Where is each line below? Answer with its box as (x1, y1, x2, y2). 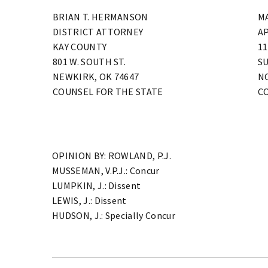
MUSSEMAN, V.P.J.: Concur (52, 164, 160, 176)
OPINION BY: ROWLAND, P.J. (52, 149, 171, 162)
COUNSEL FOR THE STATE (53, 85, 163, 98)
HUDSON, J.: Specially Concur (52, 209, 175, 221)
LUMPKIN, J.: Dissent (52, 179, 141, 191)
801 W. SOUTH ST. (53, 55, 126, 68)
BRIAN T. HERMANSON (53, 10, 148, 23)
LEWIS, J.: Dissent (52, 194, 127, 206)
